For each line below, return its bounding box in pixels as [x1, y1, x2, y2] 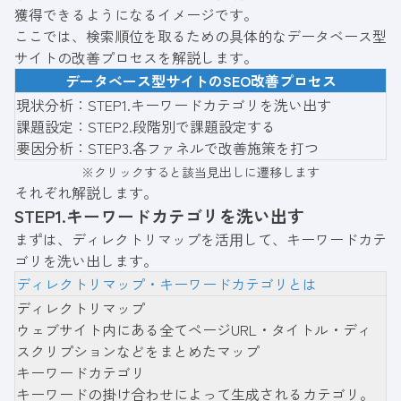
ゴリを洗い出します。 [14, 250, 158, 272]
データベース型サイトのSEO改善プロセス [64, 70, 337, 92]
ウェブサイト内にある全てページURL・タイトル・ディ [16, 319, 371, 341]
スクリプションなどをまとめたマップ [16, 340, 260, 363]
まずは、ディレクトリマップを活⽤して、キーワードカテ [14, 228, 387, 251]
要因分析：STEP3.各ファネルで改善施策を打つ [16, 137, 319, 159]
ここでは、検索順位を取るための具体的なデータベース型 [14, 25, 387, 47]
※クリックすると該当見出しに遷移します [81, 163, 320, 182]
